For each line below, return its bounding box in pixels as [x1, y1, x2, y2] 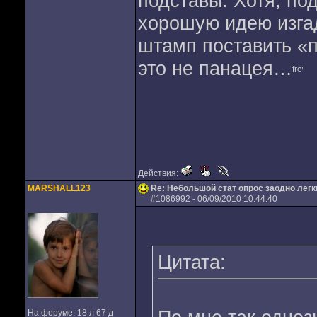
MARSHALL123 [27, 183, 91, 193]
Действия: [137, 168, 180, 178]
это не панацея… [137, 57, 292, 79]
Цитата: [157, 251, 226, 273]
